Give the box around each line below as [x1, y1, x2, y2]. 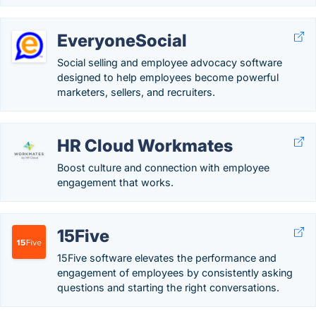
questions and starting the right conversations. [57, 281, 279, 293]
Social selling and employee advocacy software [57, 56, 282, 68]
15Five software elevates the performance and [57, 252, 276, 264]
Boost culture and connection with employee [57, 162, 269, 174]
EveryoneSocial [57, 30, 187, 51]
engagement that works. [57, 176, 174, 188]
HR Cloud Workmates [57, 135, 233, 156]
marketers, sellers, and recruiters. [57, 86, 215, 98]
